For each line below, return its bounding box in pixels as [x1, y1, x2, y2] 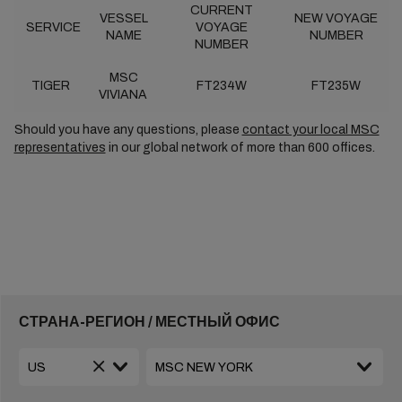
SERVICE [22, 21, 81, 34]
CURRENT [189, 4, 253, 17]
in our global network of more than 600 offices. [105, 141, 378, 154]
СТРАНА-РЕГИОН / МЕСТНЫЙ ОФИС [18, 314, 280, 329]
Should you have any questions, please [13, 123, 242, 136]
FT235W [311, 79, 361, 92]
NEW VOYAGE [294, 12, 378, 25]
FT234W [196, 79, 247, 92]
